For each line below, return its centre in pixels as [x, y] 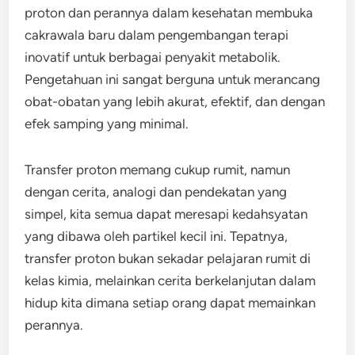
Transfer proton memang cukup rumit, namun [158, 170]
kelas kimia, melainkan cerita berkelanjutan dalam [170, 281]
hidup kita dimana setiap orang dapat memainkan [170, 303]
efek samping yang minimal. [107, 124]
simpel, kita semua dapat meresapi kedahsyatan [166, 214]
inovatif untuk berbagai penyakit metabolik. [153, 57]
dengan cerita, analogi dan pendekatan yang [156, 192]
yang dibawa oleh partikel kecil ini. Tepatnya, [157, 236]
